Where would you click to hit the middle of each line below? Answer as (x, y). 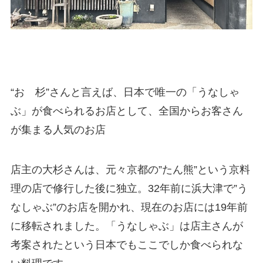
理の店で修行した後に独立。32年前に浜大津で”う (129, 189)
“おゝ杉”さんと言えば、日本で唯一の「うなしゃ (125, 92)
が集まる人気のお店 (59, 130)
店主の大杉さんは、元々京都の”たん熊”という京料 (130, 170)
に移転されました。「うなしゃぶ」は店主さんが (127, 226)
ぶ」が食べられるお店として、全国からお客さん (127, 111)
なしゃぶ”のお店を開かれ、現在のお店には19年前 (129, 208)
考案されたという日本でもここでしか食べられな (127, 245)
